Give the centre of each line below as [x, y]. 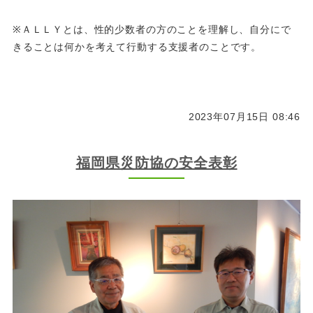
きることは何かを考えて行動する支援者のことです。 [137, 46]
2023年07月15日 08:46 [245, 116]
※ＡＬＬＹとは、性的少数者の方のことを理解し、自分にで [152, 29]
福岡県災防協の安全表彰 [156, 162]
